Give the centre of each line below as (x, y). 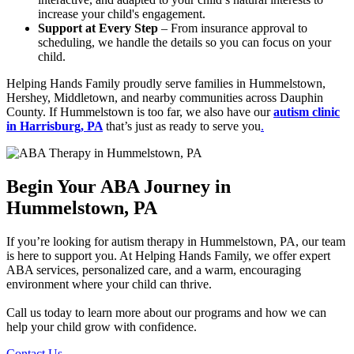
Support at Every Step (98, 28)
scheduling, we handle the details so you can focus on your (185, 43)
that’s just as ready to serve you (183, 126)
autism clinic (307, 112)
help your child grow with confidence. (102, 327)
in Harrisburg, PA (55, 126)
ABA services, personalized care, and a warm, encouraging (154, 270)
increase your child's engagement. (122, 14)
